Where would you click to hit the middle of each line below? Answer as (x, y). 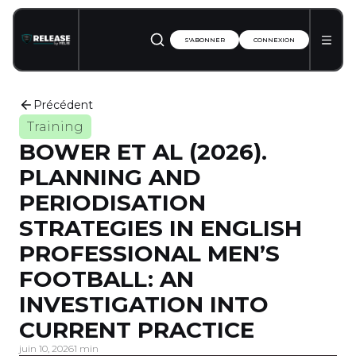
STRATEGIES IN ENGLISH (161, 228)
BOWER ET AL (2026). (143, 152)
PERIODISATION (112, 203)
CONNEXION (274, 40)
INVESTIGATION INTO (144, 304)
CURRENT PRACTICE (137, 330)
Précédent (63, 105)
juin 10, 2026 (46, 348)
